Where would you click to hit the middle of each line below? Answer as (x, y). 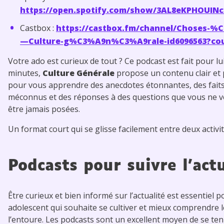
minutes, (25, 73)
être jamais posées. (46, 109)
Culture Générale (78, 73)
